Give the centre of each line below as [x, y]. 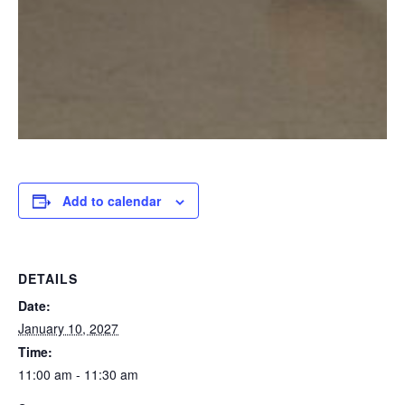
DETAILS [48, 278]
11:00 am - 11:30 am [78, 374]
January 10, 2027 [68, 328]
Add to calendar [112, 201]
